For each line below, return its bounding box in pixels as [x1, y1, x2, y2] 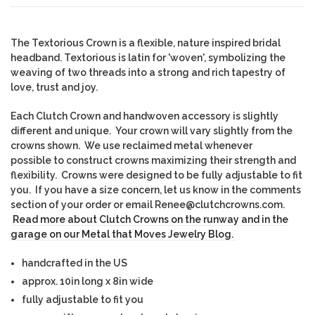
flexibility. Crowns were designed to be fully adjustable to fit [11, 169, 302, 181]
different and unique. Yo [11, 125, 127, 137]
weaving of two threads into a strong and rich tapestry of [11, 67, 285, 79]
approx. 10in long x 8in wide [22, 276, 153, 288]
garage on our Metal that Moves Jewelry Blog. [11, 229, 233, 240]
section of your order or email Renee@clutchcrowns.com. [11, 199, 285, 211]
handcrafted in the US [22, 257, 127, 269]
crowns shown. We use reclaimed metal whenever [11, 140, 252, 152]
